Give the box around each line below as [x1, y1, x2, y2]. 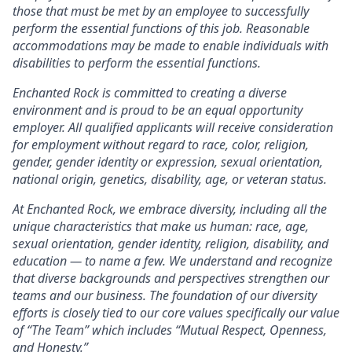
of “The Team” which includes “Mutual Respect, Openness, [13, 321, 327, 339]
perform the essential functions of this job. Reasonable [13, 20, 310, 38]
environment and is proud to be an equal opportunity [13, 101, 302, 119]
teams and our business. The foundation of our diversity [13, 287, 317, 305]
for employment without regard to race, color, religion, [13, 136, 309, 154]
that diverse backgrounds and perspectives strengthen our [13, 269, 329, 288]
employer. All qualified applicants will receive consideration [13, 119, 333, 137]
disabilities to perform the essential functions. [13, 54, 261, 72]
